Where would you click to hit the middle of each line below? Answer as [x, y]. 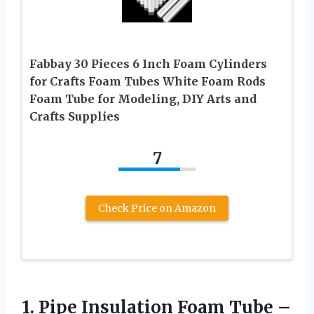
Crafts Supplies [75, 116]
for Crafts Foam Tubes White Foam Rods [148, 81]
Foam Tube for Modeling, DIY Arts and [143, 98]
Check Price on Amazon [157, 208]
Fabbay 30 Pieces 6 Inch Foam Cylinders [148, 63]
